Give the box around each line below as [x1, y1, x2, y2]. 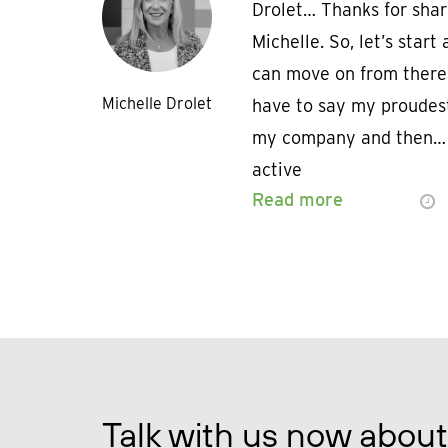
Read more [252, 189, 343, 211]
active [252, 159, 302, 181]
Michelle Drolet [102, 94, 212, 114]
